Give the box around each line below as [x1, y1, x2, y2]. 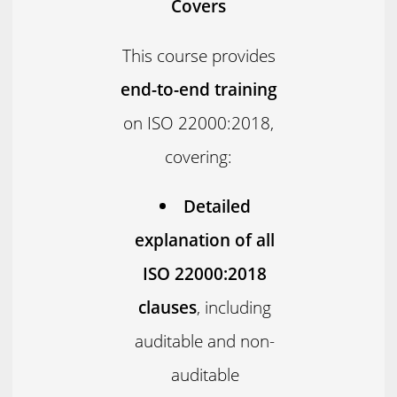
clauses [138, 294, 198, 319]
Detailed [183, 193, 251, 218]
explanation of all [135, 227, 276, 252]
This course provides [121, 43, 276, 67]
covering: [165, 144, 232, 168]
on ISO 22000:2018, [123, 110, 274, 135]
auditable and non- [135, 328, 276, 353]
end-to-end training [120, 76, 277, 101]
